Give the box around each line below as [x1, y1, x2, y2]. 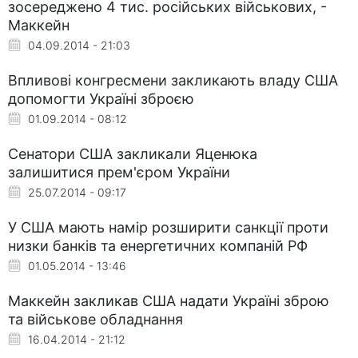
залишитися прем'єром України [8, 163, 230, 181]
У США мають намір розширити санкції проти [8, 218, 328, 236]
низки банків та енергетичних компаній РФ [8, 237, 308, 254]
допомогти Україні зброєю [8, 89, 194, 107]
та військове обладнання [8, 310, 183, 328]
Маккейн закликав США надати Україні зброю [8, 292, 329, 309]
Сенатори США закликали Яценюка [8, 145, 257, 162]
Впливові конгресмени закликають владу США [8, 71, 338, 89]
